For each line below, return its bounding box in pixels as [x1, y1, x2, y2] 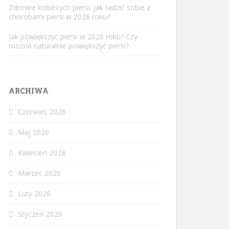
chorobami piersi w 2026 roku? [9, 12, 110, 21]
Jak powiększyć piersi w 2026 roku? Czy [9, 32, 138, 41]
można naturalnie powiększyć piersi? [9, 41, 129, 51]
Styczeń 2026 [18, 209, 62, 219]
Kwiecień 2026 [18, 148, 66, 157]
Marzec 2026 [18, 168, 61, 178]
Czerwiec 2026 [18, 107, 66, 117]
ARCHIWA [9, 86, 49, 96]
